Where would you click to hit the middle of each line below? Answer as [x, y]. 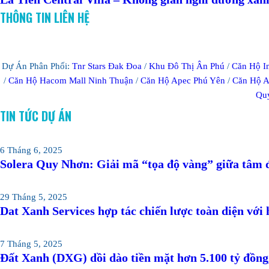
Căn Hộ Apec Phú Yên [183, 80]
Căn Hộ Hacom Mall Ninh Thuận [71, 80]
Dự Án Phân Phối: [37, 66]
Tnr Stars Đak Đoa [107, 66]
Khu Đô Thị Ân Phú [187, 66]
